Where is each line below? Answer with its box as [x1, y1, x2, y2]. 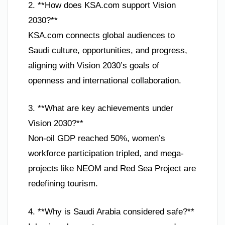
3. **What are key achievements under [28, 103, 173, 114]
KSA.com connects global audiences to [28, 30, 175, 40]
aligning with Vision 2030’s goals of [28, 60, 159, 70]
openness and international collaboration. [28, 75, 181, 85]
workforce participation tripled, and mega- [28, 149, 184, 159]
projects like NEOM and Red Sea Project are [28, 164, 196, 174]
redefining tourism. [28, 179, 98, 189]
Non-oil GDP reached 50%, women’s [28, 134, 165, 144]
